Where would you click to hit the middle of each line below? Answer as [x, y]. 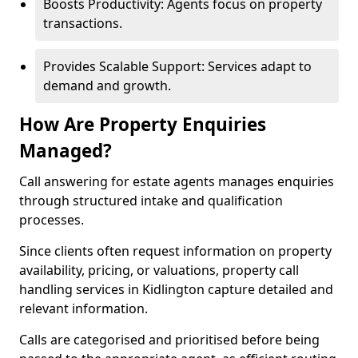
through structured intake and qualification [151, 201]
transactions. [83, 23]
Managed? [66, 151]
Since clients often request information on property [175, 251]
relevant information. [84, 308]
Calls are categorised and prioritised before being [169, 340]
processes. [52, 220]
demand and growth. [107, 86]
